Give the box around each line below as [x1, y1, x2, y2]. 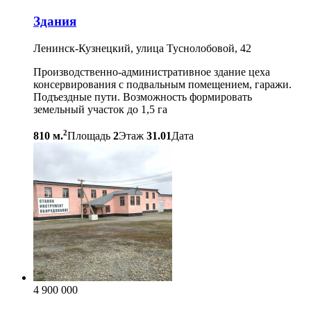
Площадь [67, 130, 110, 142]
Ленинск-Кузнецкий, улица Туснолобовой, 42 [33, 42, 251, 54]
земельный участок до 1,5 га [33, 103, 167, 115]
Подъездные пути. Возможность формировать [33, 91, 252, 103]
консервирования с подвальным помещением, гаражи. [33, 78, 292, 90]
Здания [33, 14, 76, 29]
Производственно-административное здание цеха [33, 66, 270, 78]
